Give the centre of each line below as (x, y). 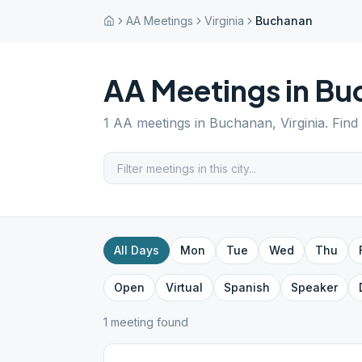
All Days (137, 250)
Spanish (247, 287)
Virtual (184, 287)
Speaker (314, 287)
